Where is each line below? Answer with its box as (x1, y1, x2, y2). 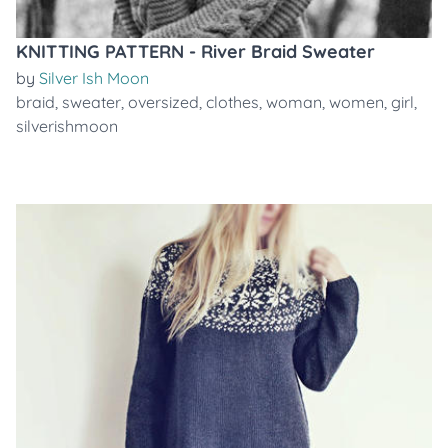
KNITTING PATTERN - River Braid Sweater (16, 40, 375, 63)
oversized (128, 92, 199, 112)
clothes (206, 92, 259, 112)
